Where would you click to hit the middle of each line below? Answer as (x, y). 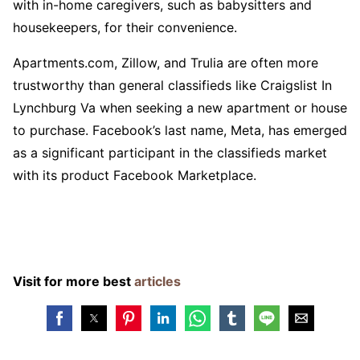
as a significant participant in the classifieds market (170, 152)
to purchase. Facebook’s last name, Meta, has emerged (180, 130)
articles (157, 281)
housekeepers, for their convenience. (125, 27)
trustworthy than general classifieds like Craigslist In (172, 85)
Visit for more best (74, 281)
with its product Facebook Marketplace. (135, 175)
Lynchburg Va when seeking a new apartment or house (180, 107)
